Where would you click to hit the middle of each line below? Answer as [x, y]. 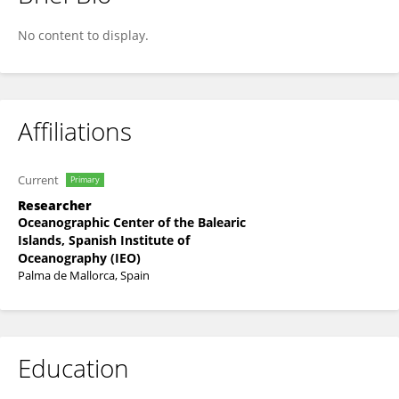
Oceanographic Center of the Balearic [132, 222]
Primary [85, 179]
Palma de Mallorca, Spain [84, 275]
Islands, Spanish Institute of [104, 240]
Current [38, 180]
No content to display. [83, 35]
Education [73, 368]
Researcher [55, 205]
